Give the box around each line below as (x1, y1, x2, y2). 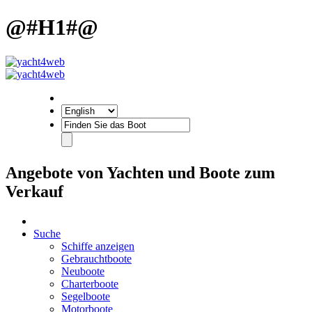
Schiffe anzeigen (61, 240, 134, 252)
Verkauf (6, 182, 63, 201)
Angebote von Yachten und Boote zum (6, 163, 275, 182)
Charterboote (61, 277, 118, 290)
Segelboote (61, 290, 110, 302)
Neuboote (61, 265, 104, 277)
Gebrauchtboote (61, 252, 132, 265)
